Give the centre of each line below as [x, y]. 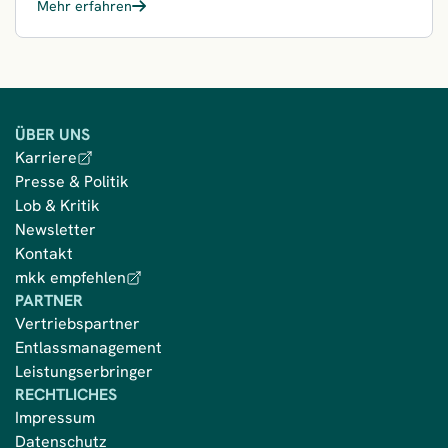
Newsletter [55, 230]
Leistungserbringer [84, 372]
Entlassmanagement [88, 348]
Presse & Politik [72, 182]
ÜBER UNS [52, 135]
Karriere [46, 158]
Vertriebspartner [77, 324]
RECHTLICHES [66, 395]
